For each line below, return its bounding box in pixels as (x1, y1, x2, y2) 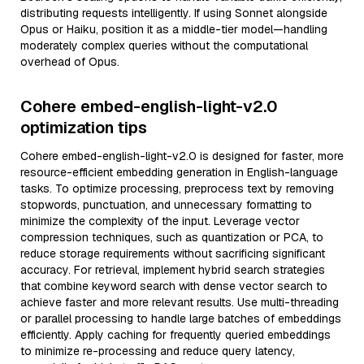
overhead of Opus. (20, 54, 119, 69)
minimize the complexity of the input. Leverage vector (20, 214, 300, 228)
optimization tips (20, 117, 147, 138)
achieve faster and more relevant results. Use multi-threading (20, 295, 339, 310)
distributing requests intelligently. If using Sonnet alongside (20, 6, 327, 20)
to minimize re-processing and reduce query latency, (20, 344, 295, 358)
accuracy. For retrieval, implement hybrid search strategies (20, 262, 325, 277)
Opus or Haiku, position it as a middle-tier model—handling (20, 22, 327, 37)
